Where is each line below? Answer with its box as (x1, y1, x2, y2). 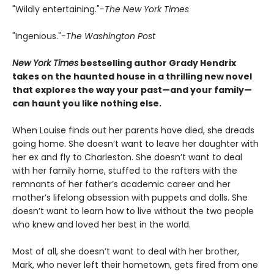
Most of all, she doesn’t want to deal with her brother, (12, 245, 239, 257)
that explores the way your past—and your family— (12, 83, 252, 96)
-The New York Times (100, 2, 189, 15)
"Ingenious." (12, 29, 61, 42)
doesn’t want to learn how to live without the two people (12, 204, 254, 217)
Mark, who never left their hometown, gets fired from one (12, 258, 258, 271)
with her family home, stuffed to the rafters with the (12, 164, 237, 177)
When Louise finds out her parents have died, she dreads (12, 124, 254, 136)
